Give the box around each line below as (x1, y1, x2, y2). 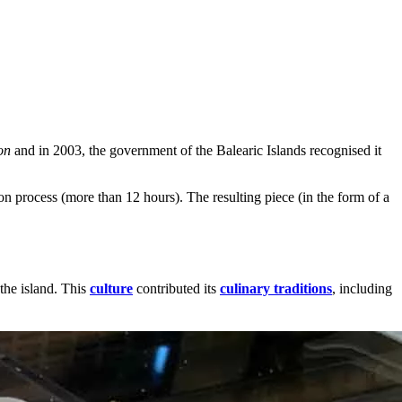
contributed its (133, 281, 220, 297)
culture (90, 281, 133, 297)
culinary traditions (220, 281, 332, 297)
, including (332, 281, 392, 297)
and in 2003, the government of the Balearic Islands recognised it (11, 142, 381, 158)
